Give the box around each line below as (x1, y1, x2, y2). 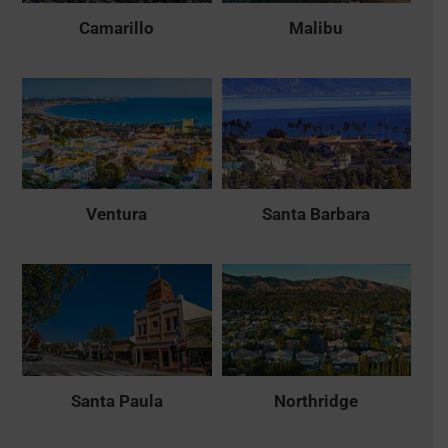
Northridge (274, 390, 359, 411)
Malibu (289, 17, 344, 38)
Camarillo (79, 17, 155, 38)
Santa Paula (70, 390, 163, 411)
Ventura (86, 204, 148, 225)
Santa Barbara (262, 204, 371, 225)
